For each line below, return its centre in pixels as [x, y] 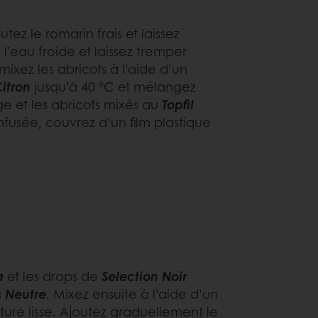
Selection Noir [144, 276]
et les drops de [54, 276]
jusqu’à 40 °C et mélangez [113, 86]
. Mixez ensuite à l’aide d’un [132, 294]
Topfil [178, 104]
